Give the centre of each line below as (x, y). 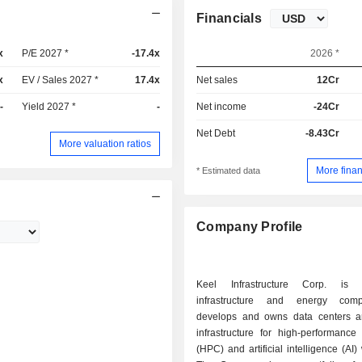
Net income (222, 107)
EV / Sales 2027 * (61, 80)
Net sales (217, 80)
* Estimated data (229, 171)
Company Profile (250, 227)
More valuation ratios (105, 143)
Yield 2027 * (49, 107)
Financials (229, 18)
